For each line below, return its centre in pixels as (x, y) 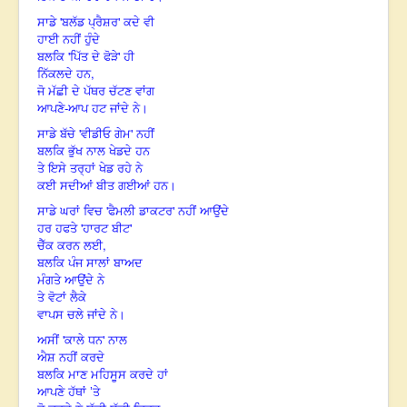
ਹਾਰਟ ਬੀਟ (106, 229)
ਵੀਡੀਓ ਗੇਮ (106, 134)
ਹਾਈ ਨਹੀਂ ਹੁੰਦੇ (69, 40)
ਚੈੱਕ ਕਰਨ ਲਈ (70, 246)
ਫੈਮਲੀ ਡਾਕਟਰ (140, 212)
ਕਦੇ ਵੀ (139, 23)
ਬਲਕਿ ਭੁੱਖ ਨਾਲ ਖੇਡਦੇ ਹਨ (94, 152)
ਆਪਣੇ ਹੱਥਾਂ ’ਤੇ (69, 392)
